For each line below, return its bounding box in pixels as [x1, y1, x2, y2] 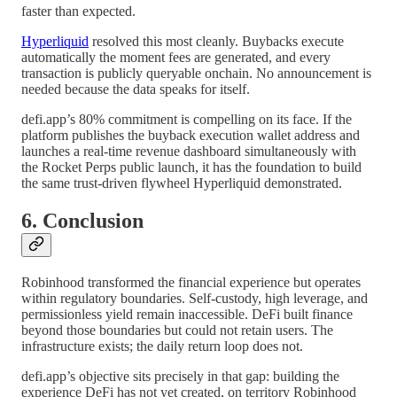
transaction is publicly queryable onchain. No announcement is [21, 65, 371, 81]
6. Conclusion [21, 208, 144, 232]
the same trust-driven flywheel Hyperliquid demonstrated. [21, 175, 342, 191]
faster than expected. [21, 3, 136, 19]
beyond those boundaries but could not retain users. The [21, 322, 333, 338]
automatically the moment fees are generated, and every [21, 49, 331, 65]
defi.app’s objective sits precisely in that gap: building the [21, 368, 339, 384]
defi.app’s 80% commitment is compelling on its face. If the [21, 111, 352, 127]
